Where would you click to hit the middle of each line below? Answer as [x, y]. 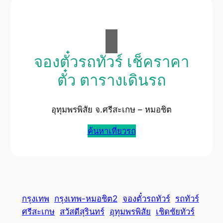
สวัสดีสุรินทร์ [82, 211]
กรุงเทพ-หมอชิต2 [86, 198]
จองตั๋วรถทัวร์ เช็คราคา [111, 62]
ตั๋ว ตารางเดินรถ [111, 81]
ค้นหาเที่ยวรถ [111, 131]
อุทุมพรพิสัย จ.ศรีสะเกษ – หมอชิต [111, 110]
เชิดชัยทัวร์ [175, 211]
